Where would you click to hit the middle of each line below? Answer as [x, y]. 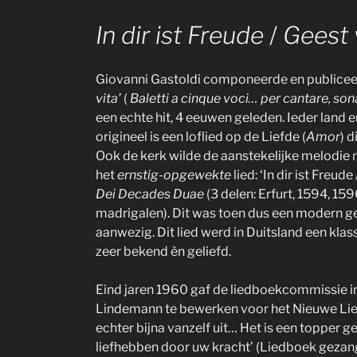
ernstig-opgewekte [175, 175]
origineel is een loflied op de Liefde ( [201, 136]
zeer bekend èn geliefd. [163, 251]
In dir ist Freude [182, 35]
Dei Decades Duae [150, 194]
